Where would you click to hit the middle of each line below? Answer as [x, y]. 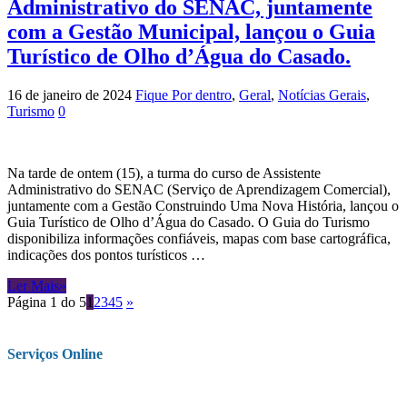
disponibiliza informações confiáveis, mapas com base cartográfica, [199, 238]
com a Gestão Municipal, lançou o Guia [191, 32]
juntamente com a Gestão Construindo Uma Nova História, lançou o [203, 205]
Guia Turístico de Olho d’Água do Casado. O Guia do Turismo [189, 222]
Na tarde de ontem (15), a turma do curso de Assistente [164, 173]
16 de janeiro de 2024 [69, 94]
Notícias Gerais [322, 94]
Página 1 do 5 [47, 302]
